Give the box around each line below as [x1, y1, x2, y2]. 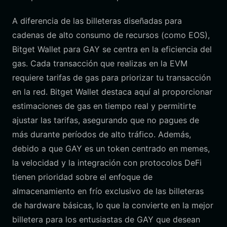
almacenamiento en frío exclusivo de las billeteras [12, 186, 204, 196]
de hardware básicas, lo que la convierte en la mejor [12, 200, 213, 210]
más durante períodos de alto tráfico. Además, [12, 129, 191, 139]
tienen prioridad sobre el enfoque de [12, 172, 153, 182]
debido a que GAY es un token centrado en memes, [12, 143, 210, 154]
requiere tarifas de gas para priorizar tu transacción [12, 72, 211, 83]
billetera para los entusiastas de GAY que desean [12, 214, 200, 224]
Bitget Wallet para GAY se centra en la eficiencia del [12, 44, 212, 54]
